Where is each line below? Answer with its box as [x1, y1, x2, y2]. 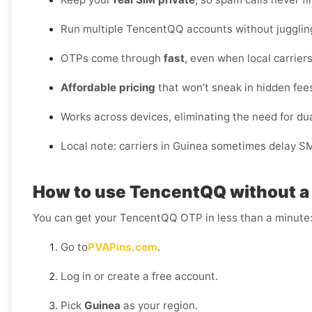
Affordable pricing [61, 81, 155, 95]
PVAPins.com [88, 240, 157, 254]
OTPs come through [61, 52, 164, 65]
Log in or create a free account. [61, 270, 218, 283]
